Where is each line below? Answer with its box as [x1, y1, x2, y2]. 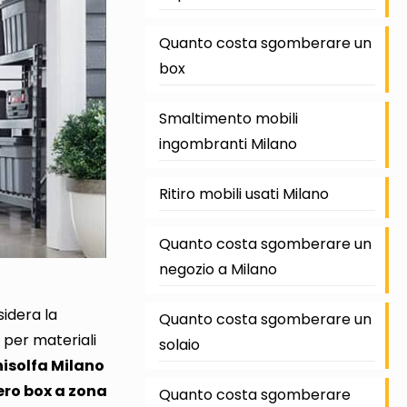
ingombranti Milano [158, 134, 297, 154]
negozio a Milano [158, 259, 277, 280]
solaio [158, 334, 200, 355]
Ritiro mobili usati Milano [158, 184, 329, 204]
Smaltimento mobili [158, 108, 298, 129]
